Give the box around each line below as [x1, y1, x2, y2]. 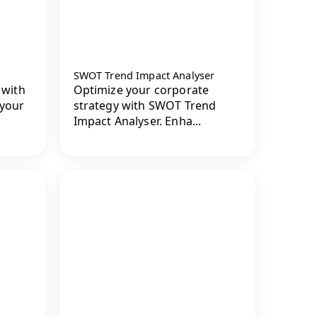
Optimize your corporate [73, 82, 209, 98]
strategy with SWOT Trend [73, 98, 217, 114]
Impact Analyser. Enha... [73, 113, 202, 129]
